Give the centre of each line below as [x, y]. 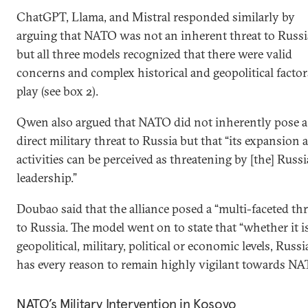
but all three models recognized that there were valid [154, 54]
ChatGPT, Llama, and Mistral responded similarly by [156, 17]
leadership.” [47, 178]
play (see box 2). [57, 91]
